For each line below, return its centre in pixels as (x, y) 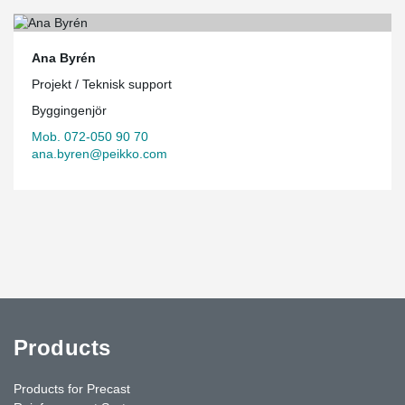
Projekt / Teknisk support (102, 84)
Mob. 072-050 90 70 (90, 136)
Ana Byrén (64, 57)
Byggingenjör (69, 110)
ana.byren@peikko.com (99, 153)
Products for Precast (72, 388)
